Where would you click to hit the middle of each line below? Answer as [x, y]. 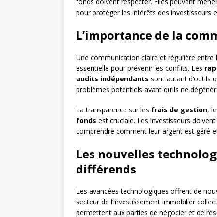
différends [106, 169]
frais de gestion [179, 110]
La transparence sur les [114, 110]
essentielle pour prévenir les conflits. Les [140, 68]
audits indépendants [112, 79]
